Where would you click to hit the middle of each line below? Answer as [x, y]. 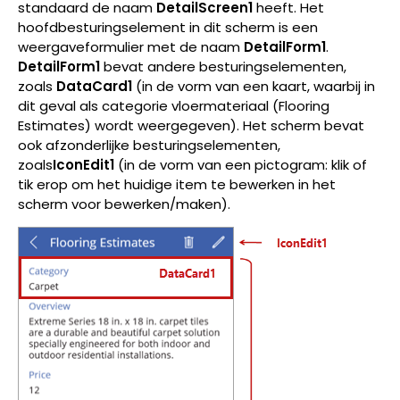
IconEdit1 [83, 164]
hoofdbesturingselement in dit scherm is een [168, 27]
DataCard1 [94, 86]
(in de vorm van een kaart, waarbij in [254, 86]
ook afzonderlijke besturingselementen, [149, 145]
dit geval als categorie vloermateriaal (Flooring [174, 105]
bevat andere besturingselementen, [223, 66]
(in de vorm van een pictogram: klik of [241, 164]
